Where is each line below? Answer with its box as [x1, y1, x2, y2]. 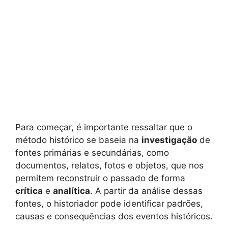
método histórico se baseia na [15, 135, 141, 146]
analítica [53, 186, 90, 196]
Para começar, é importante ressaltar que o [15, 122, 192, 133]
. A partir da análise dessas [90, 186, 203, 196]
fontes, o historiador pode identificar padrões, [15, 198, 203, 209]
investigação [141, 135, 197, 146]
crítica [15, 186, 43, 196]
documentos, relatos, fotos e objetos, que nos [15, 160, 204, 171]
